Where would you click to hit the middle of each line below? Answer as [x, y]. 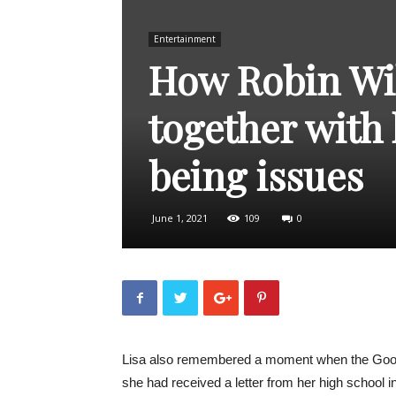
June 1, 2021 [180, 218]
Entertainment [185, 39]
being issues [256, 175]
